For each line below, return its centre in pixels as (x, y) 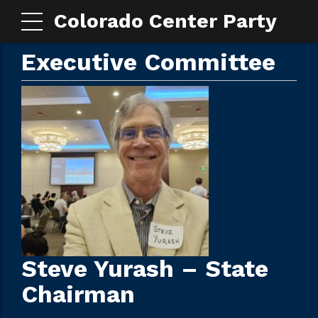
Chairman (78, 295)
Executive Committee (148, 62)
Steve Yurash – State (145, 269)
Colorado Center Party (165, 21)
